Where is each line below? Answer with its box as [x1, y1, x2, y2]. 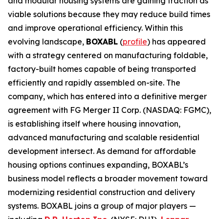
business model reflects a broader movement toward [8, 174, 208, 183]
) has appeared [147, 37, 206, 46]
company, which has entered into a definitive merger [8, 91, 207, 101]
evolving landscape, [8, 37, 86, 46]
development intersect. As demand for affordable [8, 146, 196, 156]
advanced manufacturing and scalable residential [8, 132, 199, 142]
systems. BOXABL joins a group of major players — [8, 201, 196, 211]
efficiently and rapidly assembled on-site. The [8, 78, 180, 88]
